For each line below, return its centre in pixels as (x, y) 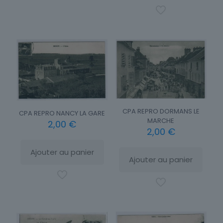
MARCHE (161, 120)
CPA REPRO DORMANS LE (161, 111)
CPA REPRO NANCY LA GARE (62, 113)
